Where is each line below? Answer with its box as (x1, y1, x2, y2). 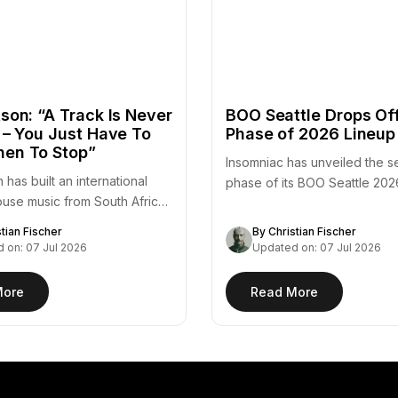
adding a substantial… (225, 195, 352, 211)
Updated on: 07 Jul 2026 (251, 241, 381, 255)
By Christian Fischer (251, 225, 356, 239)
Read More (250, 284, 318, 300)
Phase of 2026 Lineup (225, 124, 396, 144)
